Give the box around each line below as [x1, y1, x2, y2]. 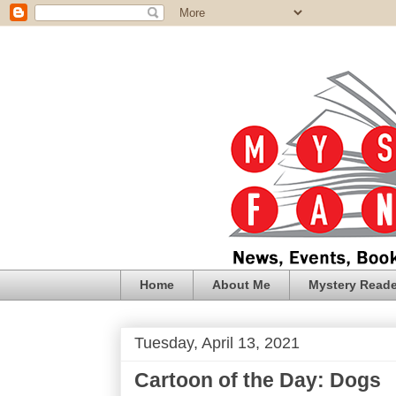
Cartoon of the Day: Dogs [134, 368, 381, 392]
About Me [212, 278, 270, 293]
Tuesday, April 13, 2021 [134, 333, 300, 352]
